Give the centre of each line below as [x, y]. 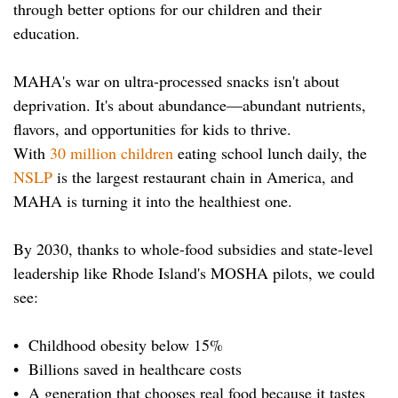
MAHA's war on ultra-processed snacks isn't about [176, 80]
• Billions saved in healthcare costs [127, 368]
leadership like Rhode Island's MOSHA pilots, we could [194, 272]
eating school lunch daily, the [270, 152]
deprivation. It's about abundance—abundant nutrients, [190, 104]
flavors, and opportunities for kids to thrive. [152, 128]
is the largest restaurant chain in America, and [203, 176]
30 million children [111, 152]
